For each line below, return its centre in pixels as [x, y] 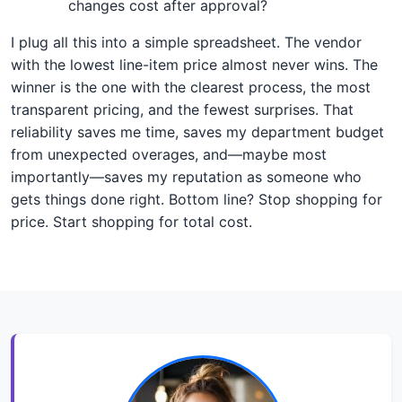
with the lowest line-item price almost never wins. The [194, 64]
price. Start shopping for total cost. [131, 221]
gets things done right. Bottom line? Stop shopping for [197, 199]
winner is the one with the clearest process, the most [191, 87]
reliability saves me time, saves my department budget [197, 131]
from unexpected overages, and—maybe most [169, 154]
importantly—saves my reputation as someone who [186, 176]
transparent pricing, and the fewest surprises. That [182, 109]
